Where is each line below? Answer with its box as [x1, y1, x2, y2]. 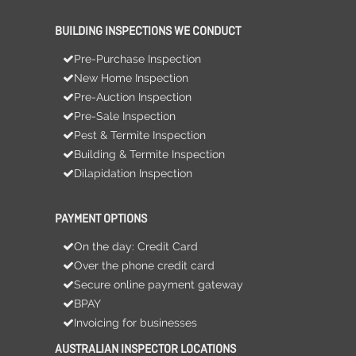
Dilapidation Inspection [74, 167, 192, 180]
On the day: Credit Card [74, 240, 198, 253]
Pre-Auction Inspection [74, 91, 192, 104]
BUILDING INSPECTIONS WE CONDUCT [55, 24, 241, 41]
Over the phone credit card [74, 259, 215, 273]
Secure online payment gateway [74, 278, 243, 292]
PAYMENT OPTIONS [55, 211, 147, 228]
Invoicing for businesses [74, 316, 197, 330]
